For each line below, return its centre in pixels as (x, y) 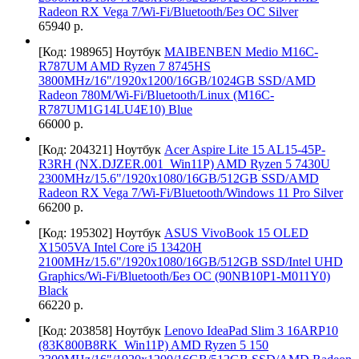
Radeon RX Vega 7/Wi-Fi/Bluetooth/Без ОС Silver (168, 12)
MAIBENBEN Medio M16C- (241, 52)
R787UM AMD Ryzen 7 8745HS (125, 67)
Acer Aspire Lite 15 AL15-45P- (245, 150)
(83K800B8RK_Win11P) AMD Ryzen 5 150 (153, 345)
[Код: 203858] (75, 331)
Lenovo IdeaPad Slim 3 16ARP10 (251, 331)
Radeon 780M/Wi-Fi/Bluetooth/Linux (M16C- (156, 95)
